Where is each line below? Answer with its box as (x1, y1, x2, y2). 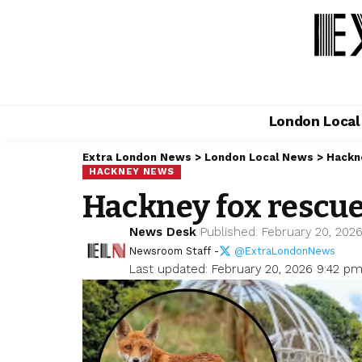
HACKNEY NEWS (89, 166, 175, 178)
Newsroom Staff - (129, 244, 220, 257)
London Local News (204, 151, 314, 163)
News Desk (129, 224, 197, 239)
